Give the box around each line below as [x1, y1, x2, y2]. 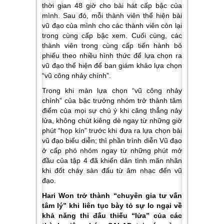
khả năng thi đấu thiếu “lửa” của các [42, 211, 182, 219]
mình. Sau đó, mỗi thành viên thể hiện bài [42, 11, 182, 19]
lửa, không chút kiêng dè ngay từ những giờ [42, 116, 182, 124]
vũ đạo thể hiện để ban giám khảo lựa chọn [42, 61, 182, 69]
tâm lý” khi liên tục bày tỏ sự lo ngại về [42, 201, 182, 209]
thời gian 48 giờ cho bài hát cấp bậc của [42, 1, 182, 9]
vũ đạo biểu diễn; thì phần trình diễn [42, 136, 159, 144]
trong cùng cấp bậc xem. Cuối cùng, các [42, 31, 182, 39]
